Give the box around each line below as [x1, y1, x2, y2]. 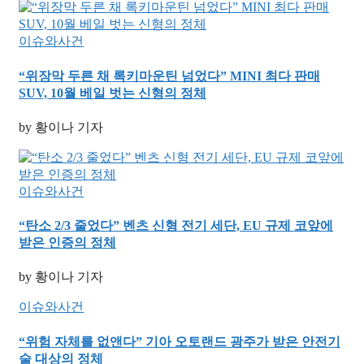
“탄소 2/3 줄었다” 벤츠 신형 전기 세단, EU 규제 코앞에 [19, 219, 333, 233]
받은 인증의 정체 [19, 236, 116, 250]
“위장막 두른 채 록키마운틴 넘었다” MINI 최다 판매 [19, 68, 320, 83]
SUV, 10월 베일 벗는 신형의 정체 [19, 85, 206, 100]
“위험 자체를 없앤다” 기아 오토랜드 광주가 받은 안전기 [19, 334, 340, 349]
